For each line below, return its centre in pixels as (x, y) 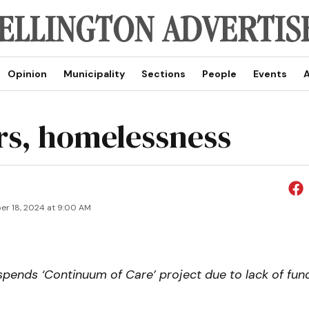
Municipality (94, 74)
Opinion (27, 74)
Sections (163, 74)
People (219, 74)
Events (270, 74)
